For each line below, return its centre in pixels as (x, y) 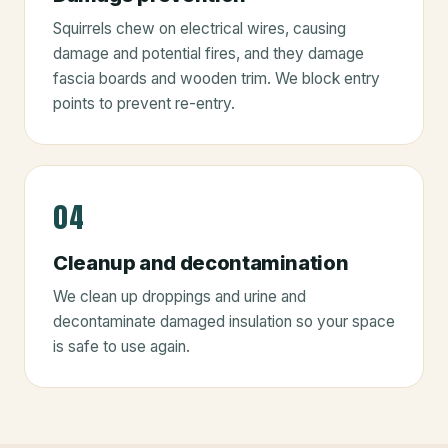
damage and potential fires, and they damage (208, 53)
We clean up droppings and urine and (179, 296)
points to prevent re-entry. (144, 103)
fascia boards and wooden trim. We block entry (216, 78)
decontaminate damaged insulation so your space (224, 321)
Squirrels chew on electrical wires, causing (199, 28)
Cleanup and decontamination (201, 262)
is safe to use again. (121, 346)
